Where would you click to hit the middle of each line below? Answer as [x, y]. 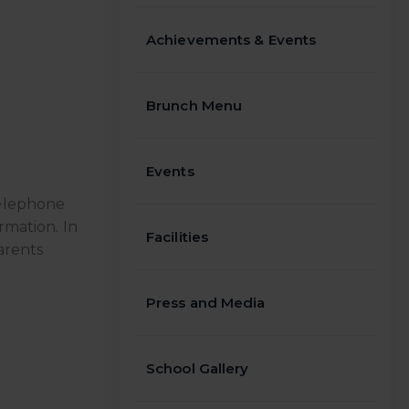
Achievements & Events [231, 40]
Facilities [177, 237]
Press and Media [206, 303]
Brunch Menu [194, 105]
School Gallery [198, 368]
